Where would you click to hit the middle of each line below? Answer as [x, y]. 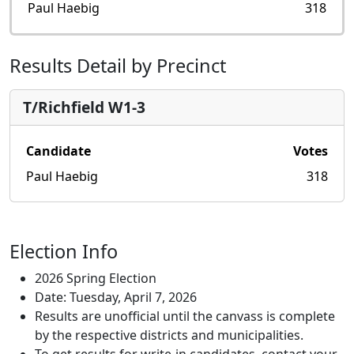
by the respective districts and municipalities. [169, 335]
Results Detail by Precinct [118, 66]
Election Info [64, 251]
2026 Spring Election [96, 278]
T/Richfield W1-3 [84, 107]
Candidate [58, 151]
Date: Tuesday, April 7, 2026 [116, 297]
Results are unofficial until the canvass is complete [185, 316]
